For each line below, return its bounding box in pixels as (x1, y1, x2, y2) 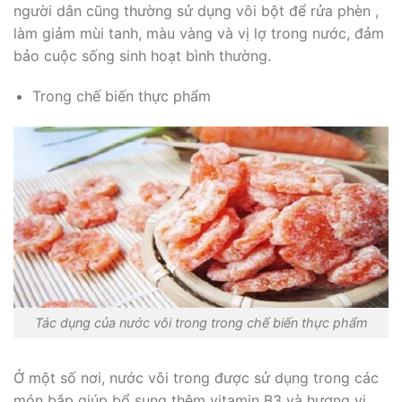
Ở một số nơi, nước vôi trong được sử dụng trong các (13, 369, 379, 388)
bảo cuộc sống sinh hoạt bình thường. (13, 46, 271, 65)
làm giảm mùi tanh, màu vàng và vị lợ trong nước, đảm (13, 23, 384, 42)
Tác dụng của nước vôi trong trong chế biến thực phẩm (34, 315, 368, 331)
